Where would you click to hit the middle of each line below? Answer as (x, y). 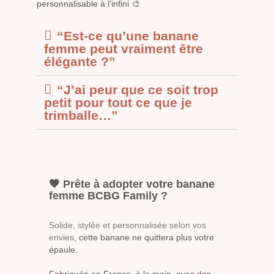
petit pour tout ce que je (118, 102)
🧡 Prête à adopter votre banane (132, 184)
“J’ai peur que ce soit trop (138, 89)
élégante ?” (80, 61)
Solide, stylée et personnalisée (108, 225)
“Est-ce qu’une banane (128, 35)
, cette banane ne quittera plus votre (144, 237)
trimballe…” (81, 115)
